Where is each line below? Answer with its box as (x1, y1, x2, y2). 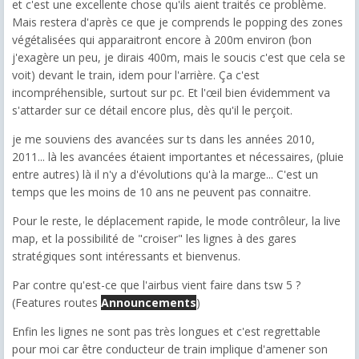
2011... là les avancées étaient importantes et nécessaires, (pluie (12, 148, 344, 164)
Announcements (101, 294, 196, 310)
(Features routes (12, 294, 101, 310)
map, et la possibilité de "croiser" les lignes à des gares (12, 230, 296, 246)
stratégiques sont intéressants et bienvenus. (12, 248, 240, 264)
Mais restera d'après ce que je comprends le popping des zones (12, 14, 343, 30)
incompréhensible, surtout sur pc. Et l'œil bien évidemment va (12, 84, 330, 100)
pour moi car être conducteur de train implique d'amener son (12, 341, 328, 357)
